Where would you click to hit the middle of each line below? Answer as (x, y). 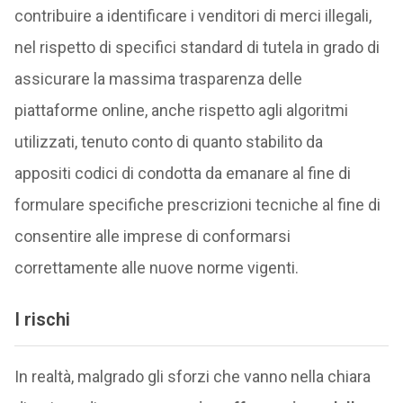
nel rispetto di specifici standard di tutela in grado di (197, 47)
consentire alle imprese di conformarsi (152, 236)
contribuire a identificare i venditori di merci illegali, (193, 15)
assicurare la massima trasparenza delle (158, 78)
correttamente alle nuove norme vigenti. (156, 267)
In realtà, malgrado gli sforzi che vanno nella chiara (192, 377)
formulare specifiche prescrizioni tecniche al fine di (197, 204)
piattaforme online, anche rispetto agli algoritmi (181, 110)
